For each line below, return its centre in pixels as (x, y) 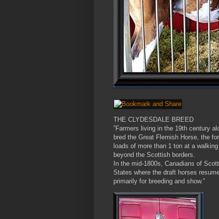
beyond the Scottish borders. (154, 155)
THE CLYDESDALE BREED (153, 120)
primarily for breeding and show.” (159, 181)
